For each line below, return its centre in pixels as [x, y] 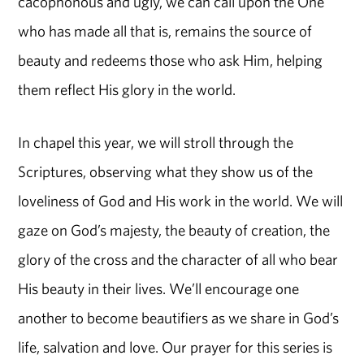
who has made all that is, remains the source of [165, 31]
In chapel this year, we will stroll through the [156, 142]
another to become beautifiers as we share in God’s [179, 317]
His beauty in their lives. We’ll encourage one [159, 288]
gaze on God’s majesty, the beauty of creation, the [174, 230]
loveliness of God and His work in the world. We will [181, 200]
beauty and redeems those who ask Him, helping [171, 61]
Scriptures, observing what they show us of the [166, 171]
